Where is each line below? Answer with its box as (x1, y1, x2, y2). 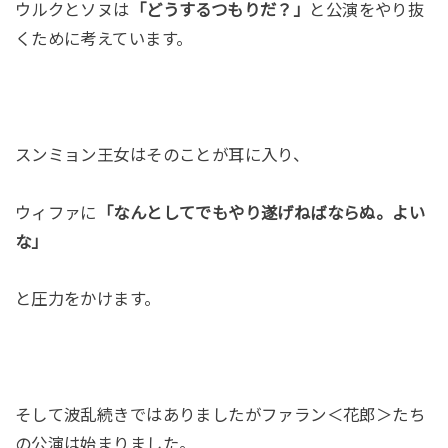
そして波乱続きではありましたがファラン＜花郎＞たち (14, 406, 426, 425)
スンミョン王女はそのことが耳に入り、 (14, 145, 310, 164)
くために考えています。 (14, 30, 193, 49)
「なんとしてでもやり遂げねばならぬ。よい (96, 203, 426, 222)
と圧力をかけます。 (14, 290, 161, 309)
